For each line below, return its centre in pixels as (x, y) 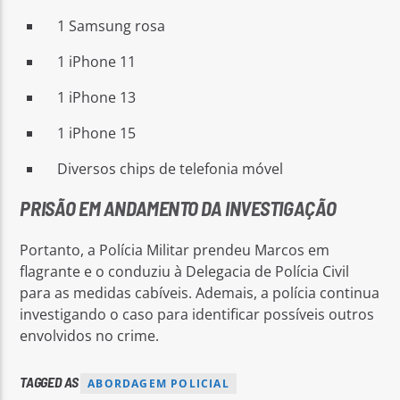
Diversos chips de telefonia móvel (171, 168)
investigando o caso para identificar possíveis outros (197, 314)
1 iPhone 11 (97, 61)
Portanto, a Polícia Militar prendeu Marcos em (175, 250)
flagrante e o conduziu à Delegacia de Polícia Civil (185, 271)
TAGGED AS (50, 382)
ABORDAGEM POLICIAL (158, 384)
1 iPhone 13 (97, 97)
